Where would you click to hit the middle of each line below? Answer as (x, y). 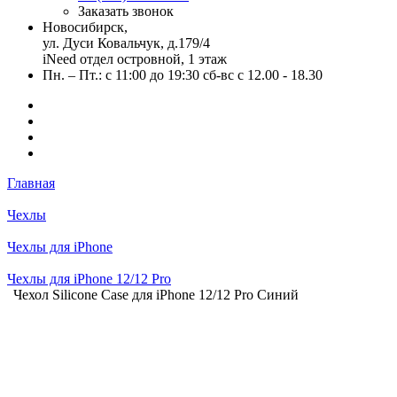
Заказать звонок (126, 11)
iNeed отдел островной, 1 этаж (135, 59)
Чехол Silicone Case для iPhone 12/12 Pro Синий (156, 295)
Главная (31, 183)
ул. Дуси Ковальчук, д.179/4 (126, 43)
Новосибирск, (85, 27)
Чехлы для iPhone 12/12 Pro (89, 279)
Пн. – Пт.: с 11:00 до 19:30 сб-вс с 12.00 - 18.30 (183, 75)
